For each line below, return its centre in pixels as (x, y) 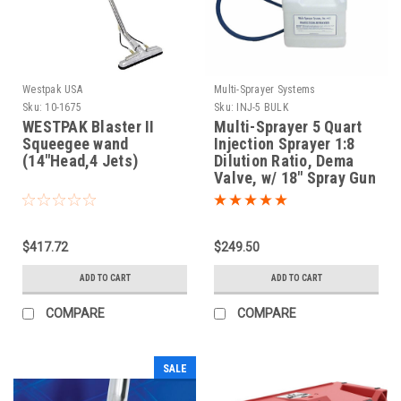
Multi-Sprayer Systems (265, 89)
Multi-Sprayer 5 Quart (288, 126)
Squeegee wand (76, 143)
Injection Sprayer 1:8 (285, 143)
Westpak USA (52, 89)
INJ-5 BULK (262, 107)
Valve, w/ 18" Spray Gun (295, 177)
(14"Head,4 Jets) (80, 160)
